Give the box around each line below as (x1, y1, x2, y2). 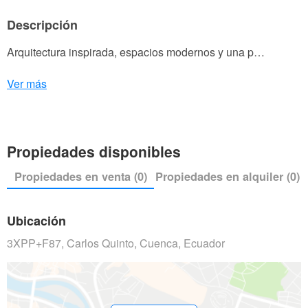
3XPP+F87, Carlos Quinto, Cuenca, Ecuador (7, 235, 225, 252)
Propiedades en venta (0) (14, 168, 147, 185)
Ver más (7, 76, 47, 92)
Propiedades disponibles (7, 141, 181, 162)
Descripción (7, 16, 78, 34)
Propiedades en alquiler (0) (155, 168, 300, 185)
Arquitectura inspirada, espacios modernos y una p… (7, 44, 265, 60)
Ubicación (7, 212, 66, 230)
